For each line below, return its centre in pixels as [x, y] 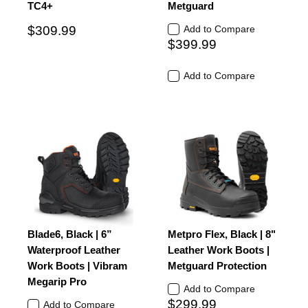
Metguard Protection [217, 266]
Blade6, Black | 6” [70, 234]
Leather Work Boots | [219, 250]
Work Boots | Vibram [77, 266]
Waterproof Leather [74, 250]
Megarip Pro [57, 282]
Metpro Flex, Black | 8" [222, 234]
